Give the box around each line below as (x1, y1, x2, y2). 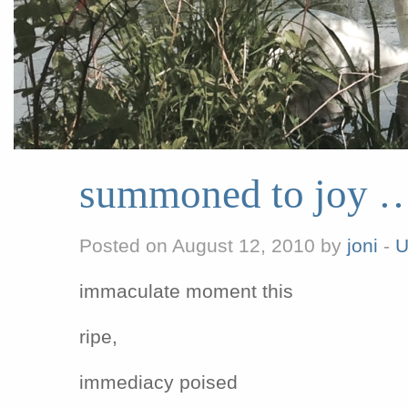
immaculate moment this (79, 280, 293, 302)
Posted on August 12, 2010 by (79, 234, 347, 257)
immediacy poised (79, 371, 238, 393)
